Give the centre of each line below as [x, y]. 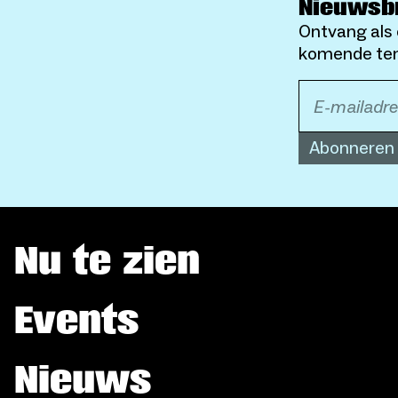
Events [76, 321]
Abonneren [352, 148]
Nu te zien [107, 261]
